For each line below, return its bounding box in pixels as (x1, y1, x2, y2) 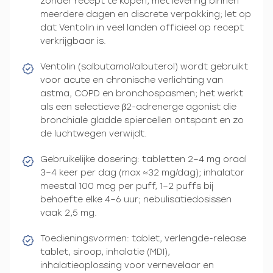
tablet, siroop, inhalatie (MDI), (40, 246, 170, 257)
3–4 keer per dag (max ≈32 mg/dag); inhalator (40, 167, 244, 178)
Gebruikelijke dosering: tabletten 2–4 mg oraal (40, 154, 247, 165)
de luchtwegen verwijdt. (40, 128, 147, 139)
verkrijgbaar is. (40, 35, 106, 46)
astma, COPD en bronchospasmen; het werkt (40, 88, 243, 99)
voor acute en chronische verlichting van (40, 74, 223, 85)
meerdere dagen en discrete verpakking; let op (40, 9, 251, 19)
